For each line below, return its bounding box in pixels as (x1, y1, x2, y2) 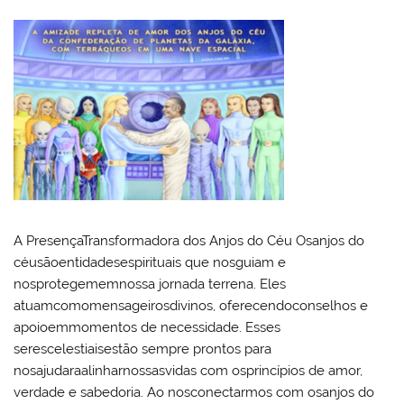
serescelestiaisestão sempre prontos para (14, 341, 272, 358)
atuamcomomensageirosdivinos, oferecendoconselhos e (14, 298, 369, 315)
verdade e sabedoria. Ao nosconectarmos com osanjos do (14, 384, 375, 401)
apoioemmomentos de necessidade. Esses (14, 319, 281, 336)
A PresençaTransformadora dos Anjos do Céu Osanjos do (14, 233, 365, 250)
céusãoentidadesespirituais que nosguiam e (14, 254, 287, 271)
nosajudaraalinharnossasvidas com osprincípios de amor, (14, 363, 363, 380)
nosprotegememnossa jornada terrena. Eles (14, 276, 287, 293)
